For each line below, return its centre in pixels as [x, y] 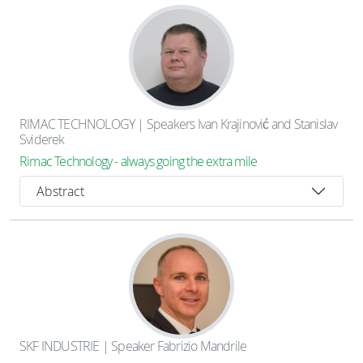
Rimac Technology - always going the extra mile [139, 161]
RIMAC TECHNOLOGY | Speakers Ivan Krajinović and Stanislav [179, 124]
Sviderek [42, 139]
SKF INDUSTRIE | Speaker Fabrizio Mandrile [133, 346]
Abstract [60, 191]
